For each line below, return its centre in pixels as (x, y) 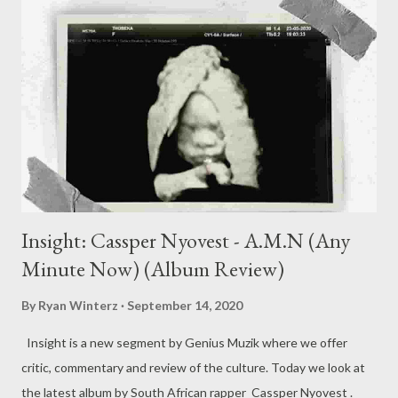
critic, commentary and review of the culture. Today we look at (193, 367)
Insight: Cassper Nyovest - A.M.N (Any (186, 240)
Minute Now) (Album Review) (153, 268)
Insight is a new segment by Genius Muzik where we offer (184, 342)
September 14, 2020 (185, 305)
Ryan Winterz (78, 305)
